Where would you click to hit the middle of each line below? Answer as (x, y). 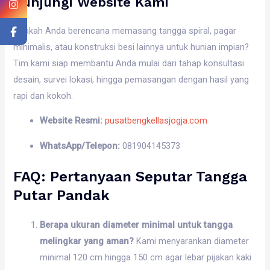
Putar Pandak (62, 195)
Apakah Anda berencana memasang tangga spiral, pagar (125, 30)
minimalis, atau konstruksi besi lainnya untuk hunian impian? (131, 47)
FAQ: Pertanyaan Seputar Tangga (130, 176)
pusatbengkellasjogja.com (156, 121)
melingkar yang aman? (87, 241)
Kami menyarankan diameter (192, 241)
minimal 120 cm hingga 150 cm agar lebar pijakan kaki (146, 257)
